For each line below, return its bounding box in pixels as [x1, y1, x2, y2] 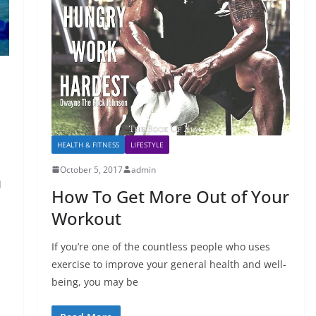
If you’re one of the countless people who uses [51, 239, 270, 253]
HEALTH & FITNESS [56, 139, 119, 150]
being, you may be [51, 274, 138, 288]
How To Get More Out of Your [51, 184, 289, 208]
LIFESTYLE [130, 139, 164, 150]
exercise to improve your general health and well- [51, 257, 286, 271]
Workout [51, 206, 121, 230]
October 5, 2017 [59, 163, 123, 176]
